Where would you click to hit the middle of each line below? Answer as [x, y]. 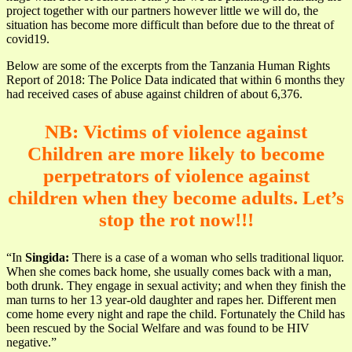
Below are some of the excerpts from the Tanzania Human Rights [168, 65]
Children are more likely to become [176, 153]
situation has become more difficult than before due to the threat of [170, 24]
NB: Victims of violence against [176, 131]
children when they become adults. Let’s [176, 197]
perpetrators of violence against [176, 175]
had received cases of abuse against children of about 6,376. [154, 93]
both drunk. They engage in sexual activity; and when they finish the [176, 285]
